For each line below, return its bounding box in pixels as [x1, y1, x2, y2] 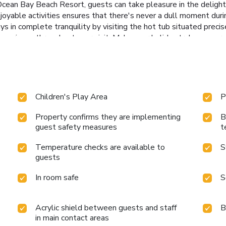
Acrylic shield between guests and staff [35, 202, 177, 213]
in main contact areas [35, 212, 109, 223]
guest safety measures [35, 121, 118, 133]
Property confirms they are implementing [35, 111, 181, 123]
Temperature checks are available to [35, 141, 165, 153]
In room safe [35, 172, 79, 183]
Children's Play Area [35, 91, 108, 102]
